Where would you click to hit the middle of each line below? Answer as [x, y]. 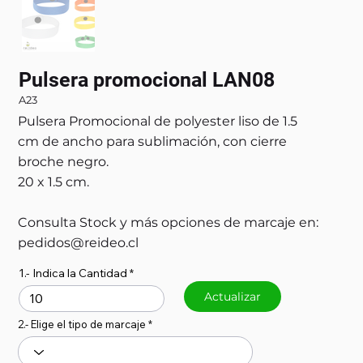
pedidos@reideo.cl [79, 243]
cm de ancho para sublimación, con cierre [153, 142]
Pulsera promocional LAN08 [146, 80]
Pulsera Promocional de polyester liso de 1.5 [158, 122]
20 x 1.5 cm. [54, 182]
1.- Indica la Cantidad [73, 273]
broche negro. [64, 162]
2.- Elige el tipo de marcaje [82, 324]
